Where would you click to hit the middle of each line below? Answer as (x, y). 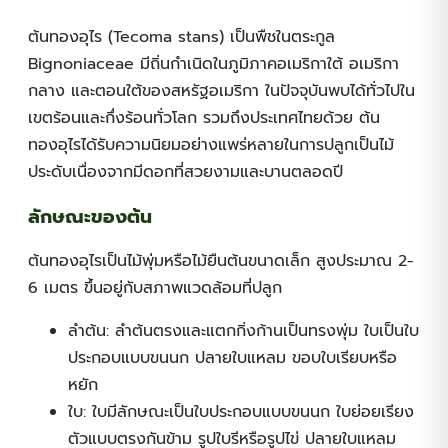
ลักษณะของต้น (90, 216)
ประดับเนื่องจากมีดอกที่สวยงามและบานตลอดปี (185, 171)
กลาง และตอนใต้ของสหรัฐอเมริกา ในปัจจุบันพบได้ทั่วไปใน (221, 90)
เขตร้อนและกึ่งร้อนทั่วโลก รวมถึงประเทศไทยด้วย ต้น (204, 117)
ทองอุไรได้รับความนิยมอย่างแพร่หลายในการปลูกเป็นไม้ (211, 144)
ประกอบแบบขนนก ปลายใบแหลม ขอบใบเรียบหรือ (232, 358)
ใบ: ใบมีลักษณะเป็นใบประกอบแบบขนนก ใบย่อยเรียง (241, 412)
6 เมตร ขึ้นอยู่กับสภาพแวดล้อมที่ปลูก (155, 288)
